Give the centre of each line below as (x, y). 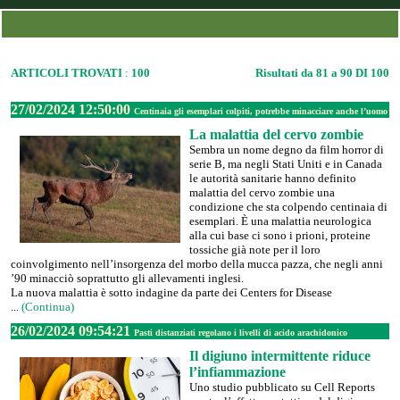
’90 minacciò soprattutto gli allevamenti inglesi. (127, 278)
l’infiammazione (237, 372)
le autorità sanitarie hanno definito (273, 178)
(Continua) (48, 307)
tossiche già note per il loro (255, 250)
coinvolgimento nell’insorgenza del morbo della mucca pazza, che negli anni (197, 264)
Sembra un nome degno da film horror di (287, 150)
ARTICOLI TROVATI (67, 73)
